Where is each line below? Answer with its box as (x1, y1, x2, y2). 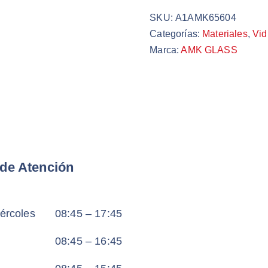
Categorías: (150, 29, 203, 39)
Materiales (202, 29, 248, 39)
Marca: (150, 45, 181, 56)
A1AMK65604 (175, 13, 236, 23)
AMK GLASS (181, 45, 237, 56)
